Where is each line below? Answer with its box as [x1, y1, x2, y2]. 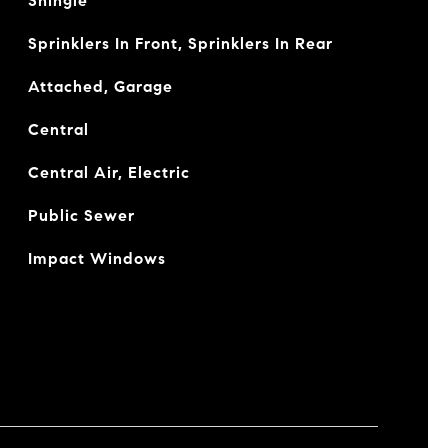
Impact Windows [27, 249, 166, 268]
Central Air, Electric [27, 163, 190, 182]
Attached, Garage [27, 77, 173, 96]
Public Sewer [27, 206, 135, 225]
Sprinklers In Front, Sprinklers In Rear [27, 34, 333, 53]
